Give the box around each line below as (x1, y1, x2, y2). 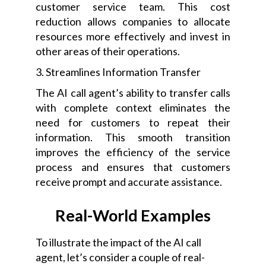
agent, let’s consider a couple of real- (36, 250, 205, 264)
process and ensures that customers (36, 160, 230, 173)
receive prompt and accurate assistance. (36, 175, 222, 188)
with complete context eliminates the (36, 100, 230, 114)
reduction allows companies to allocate (36, 14, 230, 28)
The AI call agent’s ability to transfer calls (36, 85, 230, 99)
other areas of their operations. (36, 44, 180, 58)
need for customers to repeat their (36, 115, 230, 129)
